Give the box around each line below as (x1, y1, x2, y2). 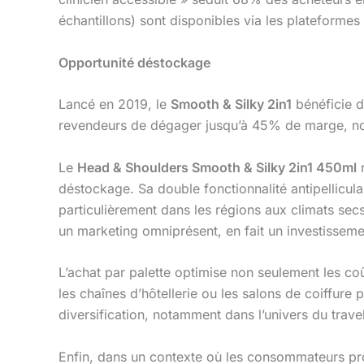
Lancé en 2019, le (58, 96, 171, 113)
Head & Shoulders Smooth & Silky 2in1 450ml (77, 158, 357, 175)
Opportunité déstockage (58, 54, 210, 71)
